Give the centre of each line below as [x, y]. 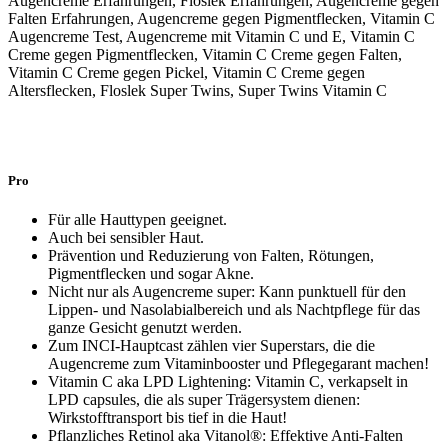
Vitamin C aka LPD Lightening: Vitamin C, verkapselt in [228, 381]
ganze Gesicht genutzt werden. [145, 327]
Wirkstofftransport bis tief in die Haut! [167, 417]
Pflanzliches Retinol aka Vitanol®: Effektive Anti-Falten [225, 435]
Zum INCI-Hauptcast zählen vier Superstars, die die [211, 345]
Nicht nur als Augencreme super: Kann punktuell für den [227, 291]
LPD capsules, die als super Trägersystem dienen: [204, 399]
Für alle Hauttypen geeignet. [137, 219]
